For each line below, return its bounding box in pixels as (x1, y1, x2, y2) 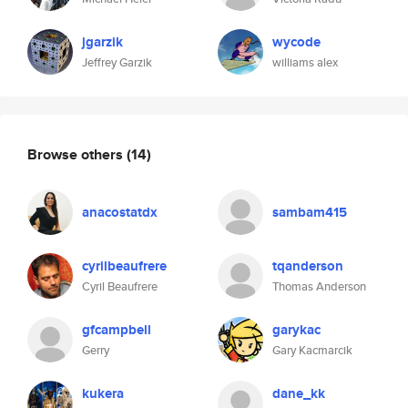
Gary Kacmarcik (272, 342, 352, 359)
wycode (272, 32, 321, 52)
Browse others (27, 143, 127, 165)
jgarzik (82, 32, 123, 52)
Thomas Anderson (272, 278, 366, 295)
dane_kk (272, 383, 325, 403)
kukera (82, 383, 124, 403)
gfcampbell (82, 320, 151, 340)
